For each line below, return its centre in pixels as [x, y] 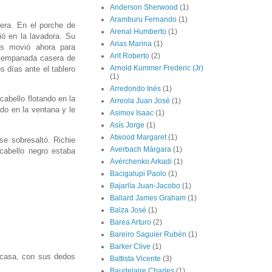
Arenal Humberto [138, 32]
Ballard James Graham [148, 198]
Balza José [128, 210]
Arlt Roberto [130, 56]
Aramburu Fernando [143, 20]
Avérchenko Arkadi [141, 162]
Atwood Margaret [138, 138]
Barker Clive [130, 247]
